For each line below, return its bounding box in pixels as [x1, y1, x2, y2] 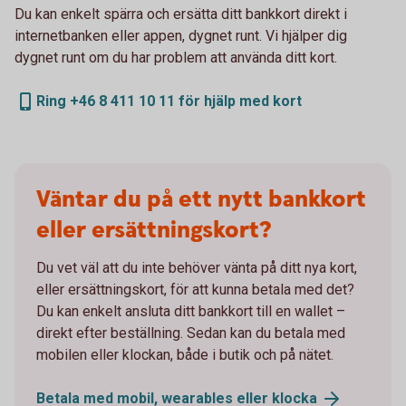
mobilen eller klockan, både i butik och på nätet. [36, 345, 333, 363]
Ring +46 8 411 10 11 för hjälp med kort [36, 92, 302, 110]
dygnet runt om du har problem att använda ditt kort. [14, 48, 337, 66]
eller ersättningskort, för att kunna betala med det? [36, 280, 354, 298]
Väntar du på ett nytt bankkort [36, 183, 366, 216]
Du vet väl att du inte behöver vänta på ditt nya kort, [36, 258, 357, 276]
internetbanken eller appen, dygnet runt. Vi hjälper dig [14, 26, 347, 44]
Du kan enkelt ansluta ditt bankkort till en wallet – [36, 302, 345, 320]
